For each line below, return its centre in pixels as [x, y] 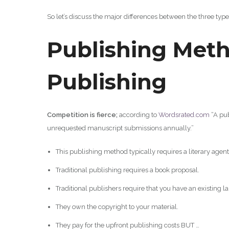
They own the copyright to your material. [117, 207]
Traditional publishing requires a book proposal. [127, 170]
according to [138, 114]
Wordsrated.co [181, 114]
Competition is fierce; [82, 114]
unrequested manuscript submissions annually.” [120, 128]
